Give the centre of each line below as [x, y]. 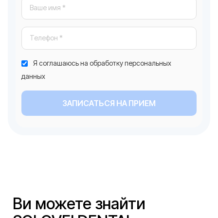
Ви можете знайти [79, 203]
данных [33, 76]
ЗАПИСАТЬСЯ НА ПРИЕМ [109, 103]
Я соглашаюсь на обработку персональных [102, 63]
